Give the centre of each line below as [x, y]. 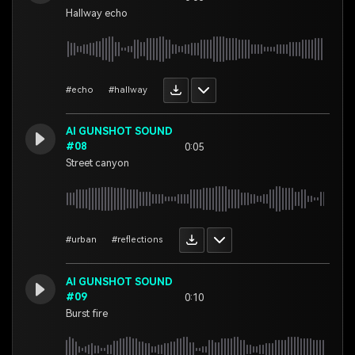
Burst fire [87, 314]
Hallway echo [97, 13]
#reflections [138, 240]
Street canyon [98, 163]
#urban [82, 240]
